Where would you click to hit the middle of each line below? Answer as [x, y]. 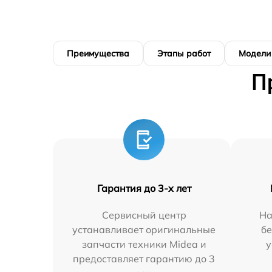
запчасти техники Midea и [144, 244]
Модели [255, 53]
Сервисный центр [144, 215]
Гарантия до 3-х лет [144, 188]
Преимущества [98, 53]
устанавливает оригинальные [144, 229]
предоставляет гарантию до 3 [144, 258]
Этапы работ [184, 53]
